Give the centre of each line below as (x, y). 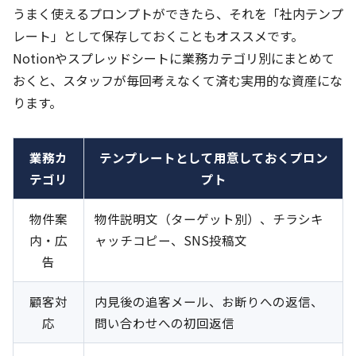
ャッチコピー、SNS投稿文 (171, 240)
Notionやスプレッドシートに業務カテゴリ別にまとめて (174, 58)
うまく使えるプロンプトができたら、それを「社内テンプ (178, 14)
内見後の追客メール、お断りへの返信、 (209, 302)
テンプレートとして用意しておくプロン (213, 158)
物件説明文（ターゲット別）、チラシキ (209, 219)
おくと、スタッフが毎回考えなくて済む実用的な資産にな (178, 81)
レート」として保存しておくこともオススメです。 (158, 36)
